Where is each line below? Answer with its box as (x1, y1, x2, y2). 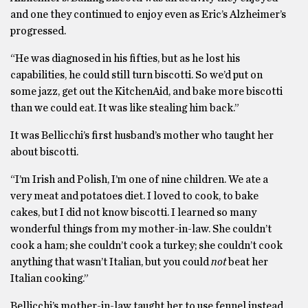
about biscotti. (10, 146, 78, 157)
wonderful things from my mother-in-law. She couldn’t (10, 223, 272, 234)
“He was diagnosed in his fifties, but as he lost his (10, 53, 240, 64)
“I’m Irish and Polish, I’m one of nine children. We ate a (10, 174, 268, 185)
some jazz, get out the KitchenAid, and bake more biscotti (10, 86, 283, 97)
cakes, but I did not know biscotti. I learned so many (10, 207, 256, 218)
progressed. (10, 25, 66, 36)
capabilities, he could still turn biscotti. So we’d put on (10, 69, 263, 80)
